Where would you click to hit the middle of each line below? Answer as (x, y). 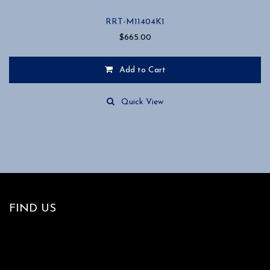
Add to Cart (142, 71)
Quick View (142, 102)
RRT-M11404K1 (135, 22)
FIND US (33, 209)
